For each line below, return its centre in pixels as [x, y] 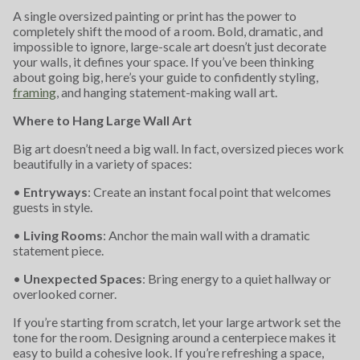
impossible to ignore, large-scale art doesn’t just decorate [170, 46]
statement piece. [58, 250]
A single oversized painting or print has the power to [155, 16]
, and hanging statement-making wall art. [167, 92]
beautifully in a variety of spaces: [102, 164]
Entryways [55, 192]
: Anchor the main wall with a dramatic [207, 235]
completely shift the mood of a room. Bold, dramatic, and [168, 31]
